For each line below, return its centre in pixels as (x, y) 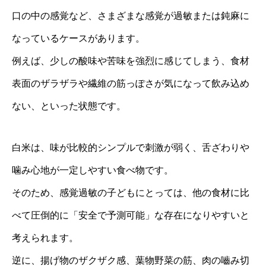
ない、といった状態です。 (69, 106)
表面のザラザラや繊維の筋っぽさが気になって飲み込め (131, 84)
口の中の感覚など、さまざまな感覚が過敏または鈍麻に (131, 16)
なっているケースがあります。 (78, 39)
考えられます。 (45, 238)
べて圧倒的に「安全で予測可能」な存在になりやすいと (131, 216)
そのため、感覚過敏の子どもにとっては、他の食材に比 (131, 193)
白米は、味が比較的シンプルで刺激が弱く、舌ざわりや (131, 148)
